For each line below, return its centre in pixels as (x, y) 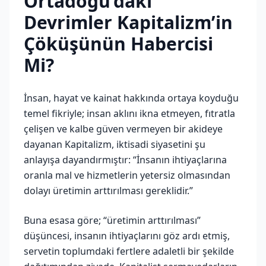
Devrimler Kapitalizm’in (128, 22)
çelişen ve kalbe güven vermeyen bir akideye (123, 129)
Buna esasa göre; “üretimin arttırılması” (112, 220)
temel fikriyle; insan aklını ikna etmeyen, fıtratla (129, 113)
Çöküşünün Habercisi (118, 43)
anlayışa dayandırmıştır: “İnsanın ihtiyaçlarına (125, 159)
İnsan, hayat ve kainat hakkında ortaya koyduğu (131, 98)
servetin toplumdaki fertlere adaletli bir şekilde (129, 251)
